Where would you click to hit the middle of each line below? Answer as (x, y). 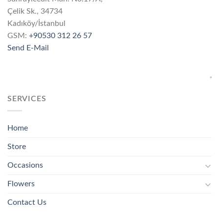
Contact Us (27, 203)
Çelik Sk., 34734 (35, 11)
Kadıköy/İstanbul (36, 24)
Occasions (25, 165)
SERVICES (27, 99)
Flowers (21, 184)
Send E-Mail (28, 48)
